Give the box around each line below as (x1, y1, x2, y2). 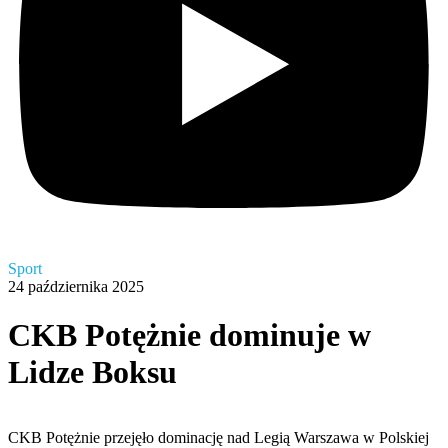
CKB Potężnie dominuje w (8, 317, 371, 354)
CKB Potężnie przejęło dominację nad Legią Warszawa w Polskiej (8, 428, 429, 446)
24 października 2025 (8, 277, 144, 295)
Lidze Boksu (8, 354, 177, 391)
